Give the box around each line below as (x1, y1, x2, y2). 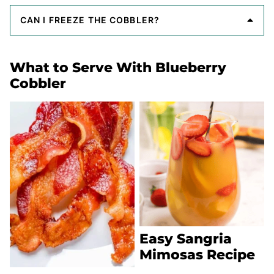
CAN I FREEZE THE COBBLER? (20, 14, 160, 25)
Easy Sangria (139, 230, 232, 247)
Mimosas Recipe (139, 246, 255, 263)
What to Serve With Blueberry (10, 59, 226, 76)
